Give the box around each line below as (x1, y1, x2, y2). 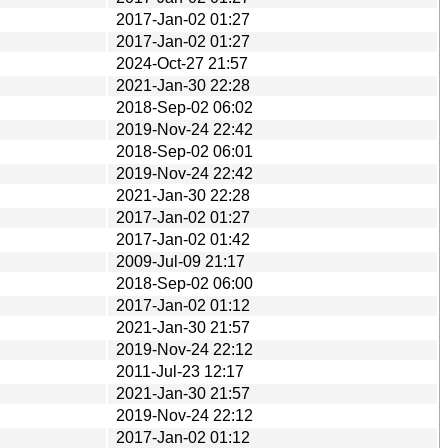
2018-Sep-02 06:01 (116, 142, 253, 160)
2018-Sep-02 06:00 (116, 274, 253, 292)
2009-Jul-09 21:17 (116, 252, 245, 270)
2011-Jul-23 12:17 (116, 362, 244, 380)
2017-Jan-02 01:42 (116, 230, 250, 248)
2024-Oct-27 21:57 (116, 54, 248, 72)
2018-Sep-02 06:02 (116, 98, 253, 116)
